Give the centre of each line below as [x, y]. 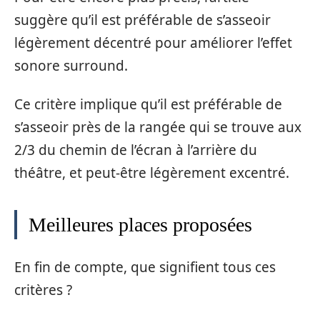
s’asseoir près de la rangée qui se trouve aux [158, 127]
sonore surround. [71, 65]
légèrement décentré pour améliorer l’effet [153, 42]
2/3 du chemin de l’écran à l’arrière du [136, 150]
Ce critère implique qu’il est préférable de [148, 104]
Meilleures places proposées [140, 225]
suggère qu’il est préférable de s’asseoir [142, 20]
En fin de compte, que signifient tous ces [145, 267]
